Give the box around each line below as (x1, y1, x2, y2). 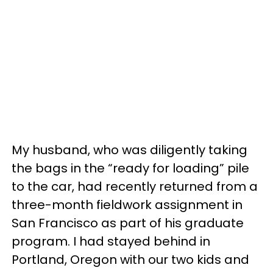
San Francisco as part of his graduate (12, 214, 244, 232)
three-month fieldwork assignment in (12, 196, 243, 213)
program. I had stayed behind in (12, 233, 210, 250)
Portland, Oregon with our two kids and (12, 251, 249, 268)
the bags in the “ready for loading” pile (12, 160, 249, 177)
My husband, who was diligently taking (12, 141, 247, 158)
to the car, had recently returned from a (12, 178, 258, 195)
